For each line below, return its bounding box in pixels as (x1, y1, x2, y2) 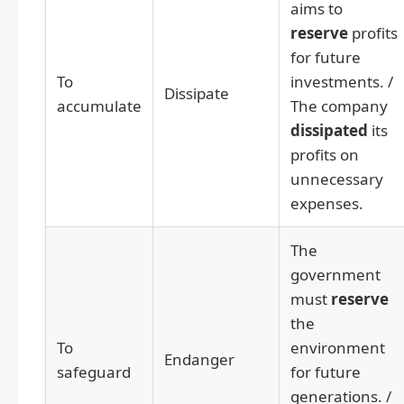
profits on (290, 143, 359, 165)
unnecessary (290, 168, 383, 189)
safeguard (57, 361, 131, 382)
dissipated (290, 119, 368, 141)
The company (290, 95, 388, 116)
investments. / (290, 70, 393, 92)
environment (290, 336, 385, 358)
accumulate (57, 95, 142, 116)
